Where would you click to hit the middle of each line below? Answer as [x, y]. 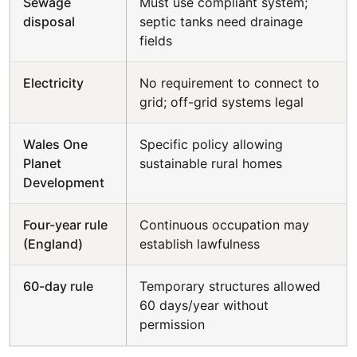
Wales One [56, 144]
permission [173, 324]
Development [64, 182]
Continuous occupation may [225, 225]
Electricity [54, 83]
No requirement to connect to [230, 83]
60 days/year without [204, 305]
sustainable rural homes [211, 163]
